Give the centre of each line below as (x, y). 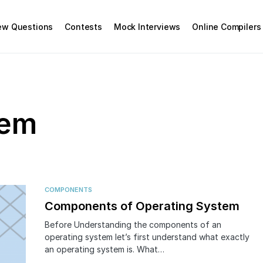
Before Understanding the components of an (133, 225)
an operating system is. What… (104, 249)
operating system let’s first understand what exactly (147, 237)
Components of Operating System (142, 206)
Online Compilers (227, 26)
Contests (83, 26)
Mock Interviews (147, 26)
